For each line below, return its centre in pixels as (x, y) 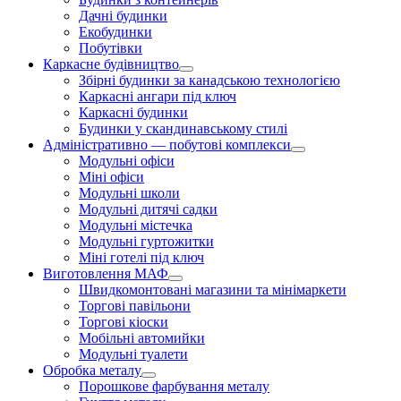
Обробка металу (92, 370)
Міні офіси (111, 176)
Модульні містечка (136, 225)
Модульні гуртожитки (146, 241)
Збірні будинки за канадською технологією (209, 80)
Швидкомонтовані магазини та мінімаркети (213, 289)
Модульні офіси (127, 160)
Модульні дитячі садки (148, 209)
